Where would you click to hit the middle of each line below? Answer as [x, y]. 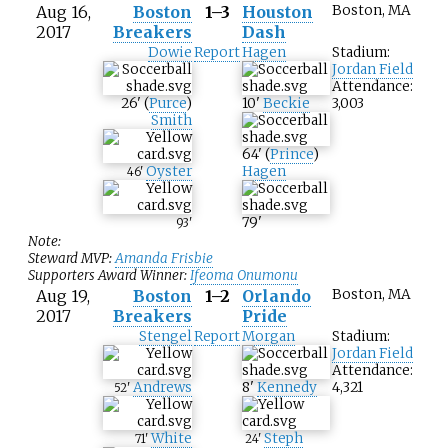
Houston [277, 12]
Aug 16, [63, 12]
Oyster [169, 172]
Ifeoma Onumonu [244, 276]
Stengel [165, 337]
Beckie [286, 104]
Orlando [276, 296]
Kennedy [287, 388]
